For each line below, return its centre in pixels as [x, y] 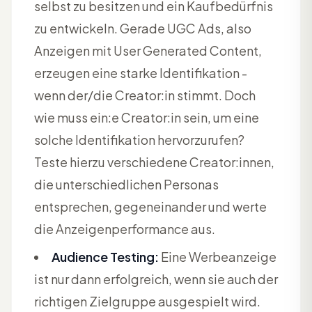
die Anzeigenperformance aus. [125, 228]
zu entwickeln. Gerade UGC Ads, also [143, 28]
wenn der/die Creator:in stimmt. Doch [145, 95]
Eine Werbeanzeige [218, 256]
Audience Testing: [105, 256]
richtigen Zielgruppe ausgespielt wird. [147, 301]
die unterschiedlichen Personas [126, 184]
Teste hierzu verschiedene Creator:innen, [154, 162]
